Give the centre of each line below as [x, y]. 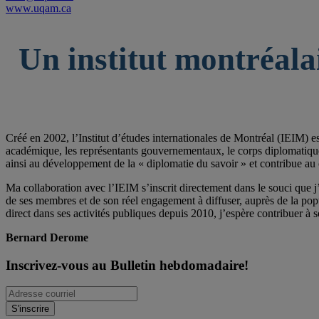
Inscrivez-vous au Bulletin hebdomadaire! [127, 265]
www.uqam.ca [38, 8]
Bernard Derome [47, 237]
